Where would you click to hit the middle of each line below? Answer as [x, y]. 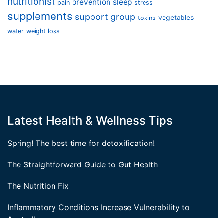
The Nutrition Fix [38, 186]
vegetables [176, 17]
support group [105, 17]
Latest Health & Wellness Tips [90, 120]
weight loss [43, 31]
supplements [40, 16]
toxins [147, 18]
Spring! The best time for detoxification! [81, 143]
